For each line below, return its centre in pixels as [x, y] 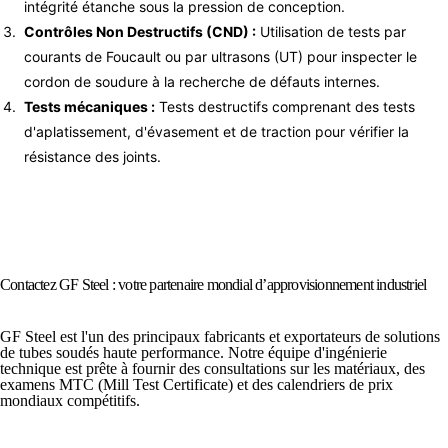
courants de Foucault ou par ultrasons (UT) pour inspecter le [220, 56]
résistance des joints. [92, 156]
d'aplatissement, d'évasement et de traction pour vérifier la [216, 131]
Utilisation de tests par [331, 31]
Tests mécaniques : [89, 106]
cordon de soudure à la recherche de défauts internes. [202, 81]
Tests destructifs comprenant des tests [285, 106]
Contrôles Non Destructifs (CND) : [140, 31]
